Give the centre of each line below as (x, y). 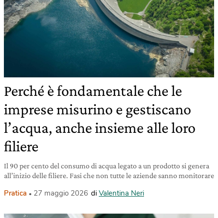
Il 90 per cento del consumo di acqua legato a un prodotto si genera (107, 165)
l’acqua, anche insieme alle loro (100, 127)
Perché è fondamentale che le (93, 90)
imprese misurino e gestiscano (98, 109)
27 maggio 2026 (61, 193)
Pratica (15, 193)
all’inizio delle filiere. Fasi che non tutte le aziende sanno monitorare (109, 175)
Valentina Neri (121, 193)
